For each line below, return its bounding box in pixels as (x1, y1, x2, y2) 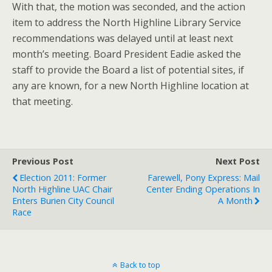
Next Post (216, 155, 260, 167)
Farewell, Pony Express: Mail (148, 171, 260, 183)
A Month (218, 194, 253, 206)
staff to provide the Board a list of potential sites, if (12, 63, 244, 76)
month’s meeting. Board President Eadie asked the (12, 47, 241, 61)
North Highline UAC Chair (12, 183, 112, 195)
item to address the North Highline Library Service (12, 15, 241, 29)
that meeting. (12, 94, 73, 108)
